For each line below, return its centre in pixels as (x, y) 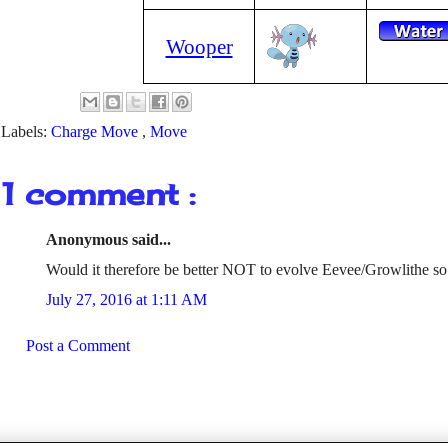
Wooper (199, 46)
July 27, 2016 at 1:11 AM (126, 299)
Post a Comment (78, 345)
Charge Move (96, 131)
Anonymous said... (108, 239)
